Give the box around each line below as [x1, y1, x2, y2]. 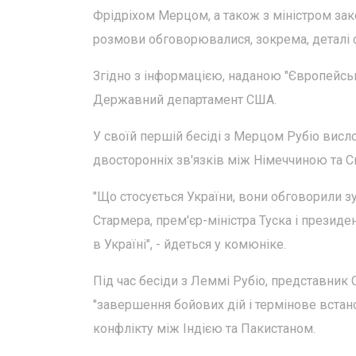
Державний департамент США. [93, 92, 277, 107]
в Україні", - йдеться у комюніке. [93, 237, 286, 252]
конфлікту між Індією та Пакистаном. [93, 321, 315, 336]
